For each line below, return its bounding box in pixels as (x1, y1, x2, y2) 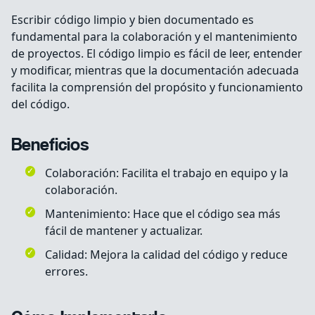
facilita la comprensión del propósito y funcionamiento (11, 79, 303, 96)
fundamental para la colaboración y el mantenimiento (11, 29, 297, 45)
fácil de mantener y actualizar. (45, 223, 202, 239)
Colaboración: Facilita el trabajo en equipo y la (45, 165, 288, 181)
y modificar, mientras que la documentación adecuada (11, 63, 299, 79)
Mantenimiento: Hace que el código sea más (45, 206, 281, 222)
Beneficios (11, 136, 89, 157)
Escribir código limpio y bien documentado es (11, 12, 254, 28)
